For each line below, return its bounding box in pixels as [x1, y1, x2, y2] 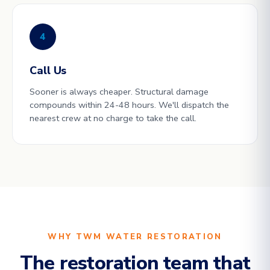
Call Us [30, 63, 67, 78]
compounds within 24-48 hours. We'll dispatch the [30, 99, 229, 111]
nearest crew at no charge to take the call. [30, 112, 196, 124]
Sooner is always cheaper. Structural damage [30, 86, 209, 98]
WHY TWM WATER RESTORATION [48, 231, 222, 242]
